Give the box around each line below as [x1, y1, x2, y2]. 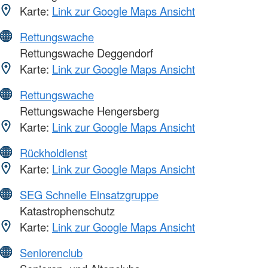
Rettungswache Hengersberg [17, 102, 159, 118]
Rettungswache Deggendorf [17, 44, 153, 60]
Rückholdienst [20, 144, 87, 160]
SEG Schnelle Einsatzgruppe [20, 186, 159, 202]
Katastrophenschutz [17, 202, 115, 218]
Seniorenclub [20, 244, 83, 260]
